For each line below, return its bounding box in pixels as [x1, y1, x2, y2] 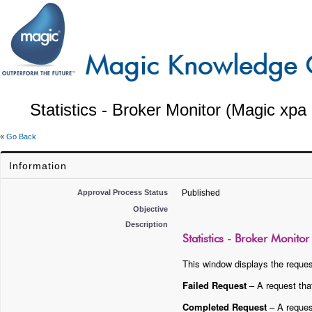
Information [9, 160, 67, 171]
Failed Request [182, 279, 247, 292]
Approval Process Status [77, 188, 168, 196]
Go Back [6, 132, 36, 141]
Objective [133, 205, 168, 213]
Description [125, 220, 168, 228]
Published [182, 188, 220, 198]
